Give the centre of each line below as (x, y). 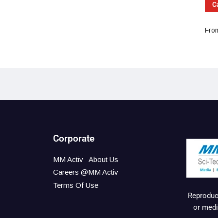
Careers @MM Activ (86, 172)
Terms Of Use (76, 185)
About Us (104, 159)
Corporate (74, 139)
